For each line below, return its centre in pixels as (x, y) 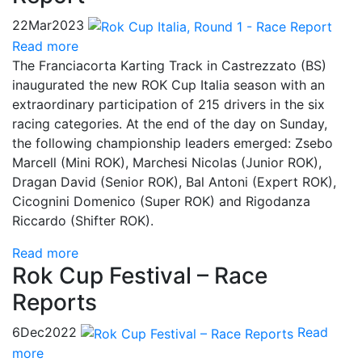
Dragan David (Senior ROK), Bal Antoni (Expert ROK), (174, 181)
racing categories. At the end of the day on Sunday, (170, 123)
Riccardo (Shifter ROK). (83, 220)
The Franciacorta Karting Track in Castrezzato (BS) (169, 65)
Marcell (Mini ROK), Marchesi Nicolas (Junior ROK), (167, 162)
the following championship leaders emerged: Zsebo (173, 143)
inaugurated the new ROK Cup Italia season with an (168, 84)
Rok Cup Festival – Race (140, 275)
